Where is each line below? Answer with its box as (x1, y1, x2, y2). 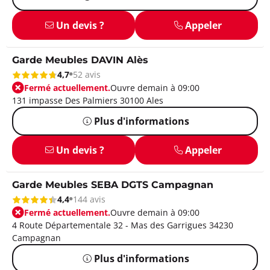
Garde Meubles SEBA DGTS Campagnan (12, 177, 213, 193)
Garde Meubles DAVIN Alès (12, 52, 148, 68)
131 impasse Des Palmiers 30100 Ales (12, 94, 163, 106)
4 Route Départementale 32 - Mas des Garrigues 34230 (12, 219, 233, 231)
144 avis (73, 193, 105, 205)
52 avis (73, 69, 101, 80)
